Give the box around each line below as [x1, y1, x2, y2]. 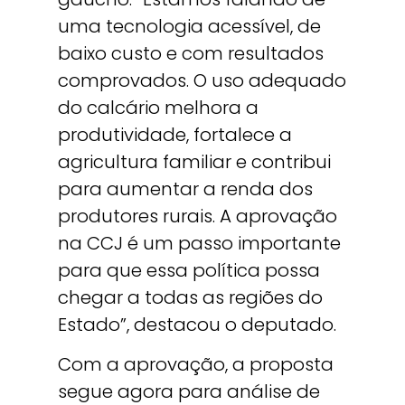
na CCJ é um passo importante [58, 231, 341, 257]
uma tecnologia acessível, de [58, 14, 321, 40]
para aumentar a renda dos [58, 176, 313, 202]
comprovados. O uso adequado [58, 68, 346, 94]
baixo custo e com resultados [58, 41, 324, 67]
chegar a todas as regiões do [58, 285, 323, 311]
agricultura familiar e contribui [58, 149, 331, 175]
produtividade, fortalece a [58, 122, 292, 148]
